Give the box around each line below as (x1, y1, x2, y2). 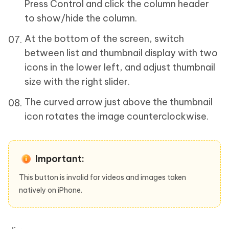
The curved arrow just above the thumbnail (25, 96, 213, 108)
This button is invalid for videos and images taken (19, 172, 186, 182)
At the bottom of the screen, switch (25, 32, 184, 44)
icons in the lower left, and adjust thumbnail (25, 61, 215, 73)
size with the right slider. (25, 75, 130, 87)
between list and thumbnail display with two (25, 47, 218, 59)
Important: (35, 152, 84, 165)
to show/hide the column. (25, 12, 137, 24)
